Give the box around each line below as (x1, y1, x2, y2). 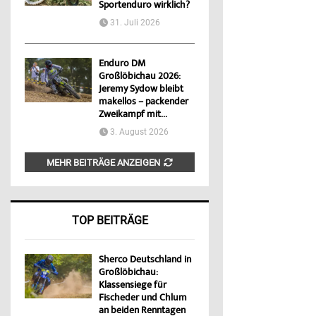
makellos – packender (99, 95, 188, 110)
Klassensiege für (99, 279, 166, 293)
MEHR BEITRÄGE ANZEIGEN (47, 157, 161, 169)
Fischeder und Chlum (99, 291, 187, 306)
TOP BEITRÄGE (71, 214, 148, 228)
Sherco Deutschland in (99, 253, 191, 268)
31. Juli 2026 (110, 18, 160, 28)
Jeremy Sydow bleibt (99, 83, 183, 97)
